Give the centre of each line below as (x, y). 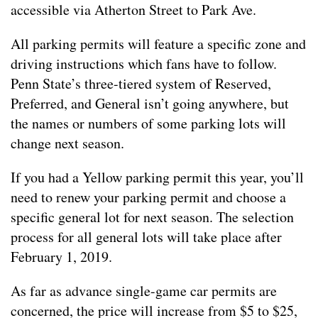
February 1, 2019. (61, 256)
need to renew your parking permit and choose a (148, 197)
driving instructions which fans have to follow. (144, 63)
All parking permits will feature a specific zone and (158, 43)
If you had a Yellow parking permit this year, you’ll (157, 177)
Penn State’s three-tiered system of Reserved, (141, 83)
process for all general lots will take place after (146, 236)
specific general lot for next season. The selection (152, 216)
